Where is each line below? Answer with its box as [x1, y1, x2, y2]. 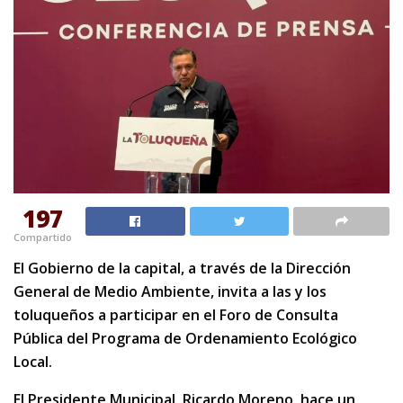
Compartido [13, 230, 72, 245]
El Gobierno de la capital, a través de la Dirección [13, 258, 351, 279]
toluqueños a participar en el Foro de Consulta [13, 305, 338, 326]
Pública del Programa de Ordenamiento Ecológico [13, 328, 357, 349]
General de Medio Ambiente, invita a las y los [13, 282, 327, 302]
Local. [13, 352, 52, 372]
